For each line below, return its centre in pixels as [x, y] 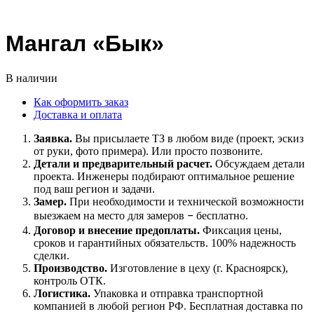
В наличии [32, 78]
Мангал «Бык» [85, 44]
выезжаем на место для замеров [110, 215]
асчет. [198, 163]
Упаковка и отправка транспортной [177, 293]
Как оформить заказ [81, 102]
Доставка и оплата [78, 114]
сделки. [52, 255]
